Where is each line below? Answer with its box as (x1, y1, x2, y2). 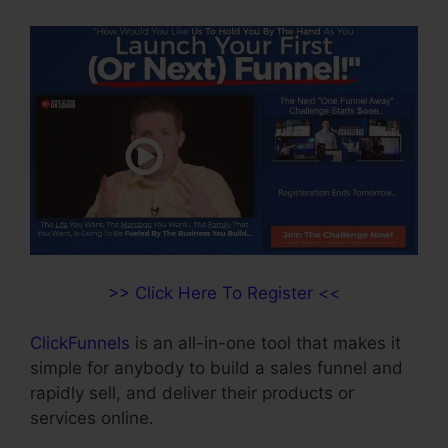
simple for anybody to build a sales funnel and (30, 358, 403, 379)
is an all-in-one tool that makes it (130, 333, 401, 354)
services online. (30, 408, 154, 429)
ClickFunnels (30, 333, 130, 354)
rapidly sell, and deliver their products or (30, 383, 354, 404)
